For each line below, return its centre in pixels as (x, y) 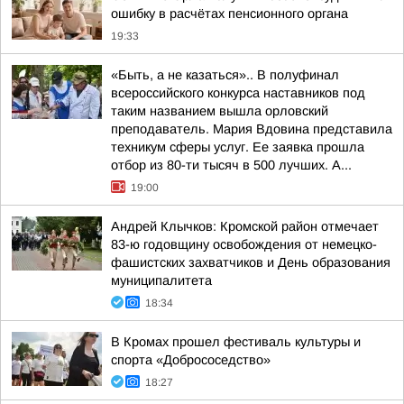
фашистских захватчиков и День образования (251, 262)
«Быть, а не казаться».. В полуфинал (225, 75)
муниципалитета (161, 280)
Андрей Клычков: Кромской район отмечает (245, 226)
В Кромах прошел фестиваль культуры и (236, 342)
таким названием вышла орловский (220, 111)
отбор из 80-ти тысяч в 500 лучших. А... (231, 165)
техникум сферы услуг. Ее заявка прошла (238, 147)
